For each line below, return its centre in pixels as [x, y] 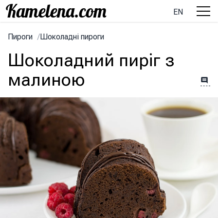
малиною [46, 80]
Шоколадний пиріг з [91, 60]
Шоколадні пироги [72, 37]
